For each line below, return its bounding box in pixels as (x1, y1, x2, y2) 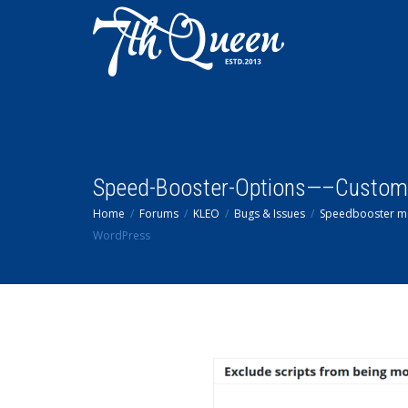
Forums (139, 206, 178, 221)
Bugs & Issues (234, 206, 305, 221)
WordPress (93, 228, 150, 243)
